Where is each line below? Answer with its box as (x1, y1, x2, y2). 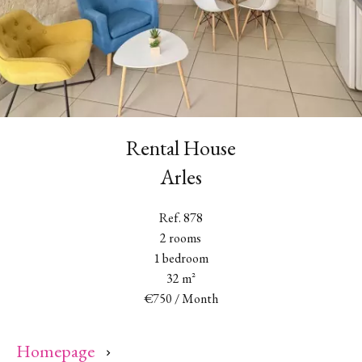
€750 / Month (144, 290, 218, 307)
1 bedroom (154, 250, 208, 267)
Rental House (126, 134, 236, 162)
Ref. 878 (159, 209, 203, 226)
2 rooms (160, 229, 202, 246)
